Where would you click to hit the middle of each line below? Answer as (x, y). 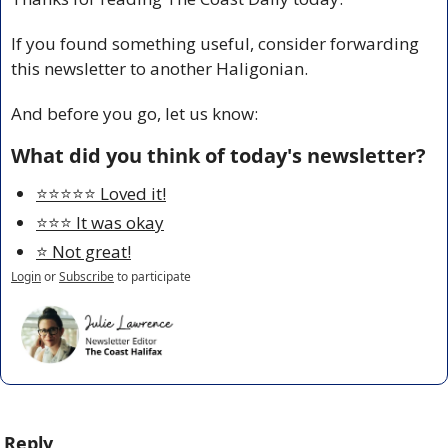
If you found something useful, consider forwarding (215, 43)
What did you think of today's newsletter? (218, 155)
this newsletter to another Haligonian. (159, 68)
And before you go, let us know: (134, 113)
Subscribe (86, 276)
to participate (154, 276)
